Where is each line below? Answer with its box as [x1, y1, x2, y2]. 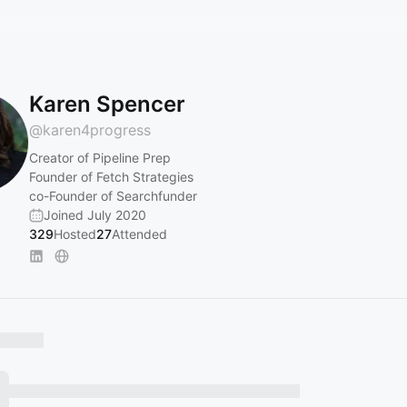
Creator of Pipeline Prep [29, 150, 171, 165]
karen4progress [43, 121, 151, 139]
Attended [112, 226, 167, 242]
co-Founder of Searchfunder [29, 188, 197, 203]
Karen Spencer [29, 91, 185, 117]
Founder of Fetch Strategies [29, 169, 194, 184]
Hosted [54, 226, 96, 242]
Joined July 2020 [44, 207, 146, 223]
